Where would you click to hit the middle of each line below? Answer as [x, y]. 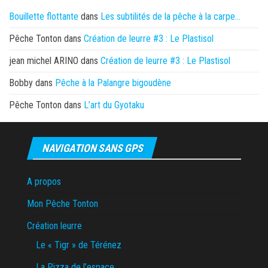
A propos [44, 181]
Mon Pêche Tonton [63, 203]
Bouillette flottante [44, 16]
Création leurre [54, 226]
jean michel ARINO [44, 60]
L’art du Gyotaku [114, 105]
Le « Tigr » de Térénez [79, 245]
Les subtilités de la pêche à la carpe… [170, 16]
